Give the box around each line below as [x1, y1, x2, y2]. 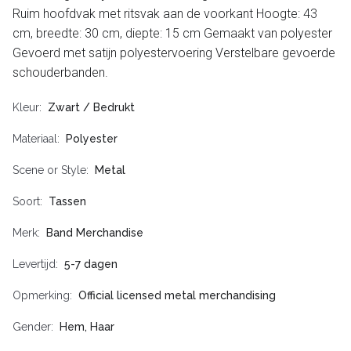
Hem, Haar [60, 320, 114, 334]
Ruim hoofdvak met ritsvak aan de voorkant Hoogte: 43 [13, 6, 317, 22]
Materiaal [13, 132, 57, 146]
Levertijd [13, 258, 56, 271]
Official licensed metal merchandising [78, 289, 276, 302]
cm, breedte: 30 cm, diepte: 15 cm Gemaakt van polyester [13, 26, 332, 42]
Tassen [49, 195, 86, 208]
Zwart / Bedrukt [48, 101, 135, 114]
